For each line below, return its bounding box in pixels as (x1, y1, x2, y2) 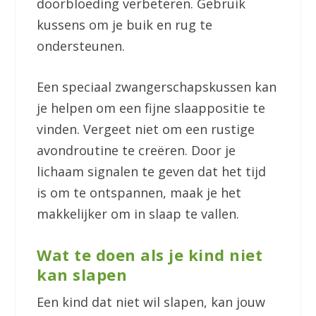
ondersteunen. (37, 37, 129, 54)
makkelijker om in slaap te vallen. (37, 205, 240, 223)
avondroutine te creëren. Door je (37, 142, 236, 159)
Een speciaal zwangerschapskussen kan (37, 78, 277, 96)
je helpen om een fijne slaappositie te (37, 99, 266, 117)
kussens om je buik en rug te (37, 16, 213, 33)
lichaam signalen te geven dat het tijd (37, 163, 267, 181)
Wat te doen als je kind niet (37, 244, 263, 266)
